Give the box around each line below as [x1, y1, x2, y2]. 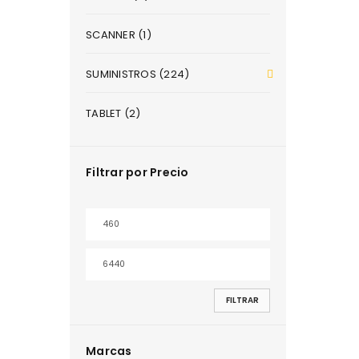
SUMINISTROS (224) [86, 67, 190, 82]
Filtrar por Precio [86, 164, 189, 180]
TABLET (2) [86, 106, 141, 121]
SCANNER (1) [86, 27, 151, 42]
